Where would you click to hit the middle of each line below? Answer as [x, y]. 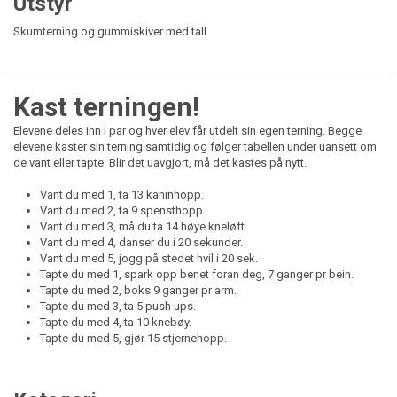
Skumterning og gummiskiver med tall [110, 31]
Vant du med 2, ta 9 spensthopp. [123, 210]
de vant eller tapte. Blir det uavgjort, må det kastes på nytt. [163, 162]
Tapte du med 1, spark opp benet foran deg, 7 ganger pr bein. [197, 274]
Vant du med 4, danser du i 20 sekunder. [141, 242]
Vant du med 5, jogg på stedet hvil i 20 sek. [149, 258]
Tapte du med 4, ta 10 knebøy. [116, 322]
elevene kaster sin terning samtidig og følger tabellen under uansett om [195, 146]
